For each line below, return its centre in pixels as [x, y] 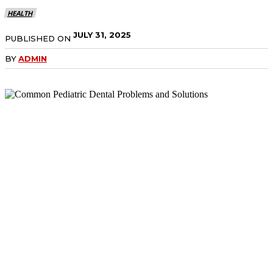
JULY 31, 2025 [102, 34]
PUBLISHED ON [38, 38]
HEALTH [20, 13]
